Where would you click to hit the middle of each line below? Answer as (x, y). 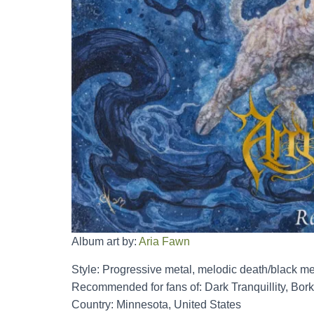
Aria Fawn (164, 241)
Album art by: (105, 241)
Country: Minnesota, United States (156, 304)
